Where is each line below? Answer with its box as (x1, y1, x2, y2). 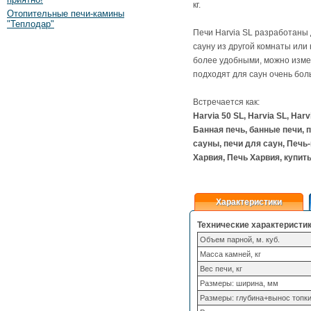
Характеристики (216, 197, 282, 207)
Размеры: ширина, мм (200, 279, 278, 287)
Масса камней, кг (200, 250, 261, 258)
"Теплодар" (7, 19, 54, 29)
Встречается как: (193, 97, 260, 107)
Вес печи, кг (200, 264, 242, 273)
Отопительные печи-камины (7, 8, 124, 19)
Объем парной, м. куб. (200, 235, 280, 244)
